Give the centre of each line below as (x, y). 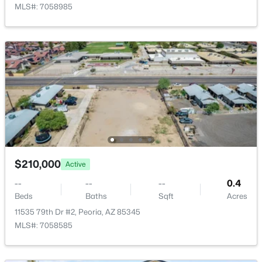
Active (75, 164)
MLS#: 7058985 (44, 6)
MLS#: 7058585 (44, 225)
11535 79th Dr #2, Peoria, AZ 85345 (77, 212)
